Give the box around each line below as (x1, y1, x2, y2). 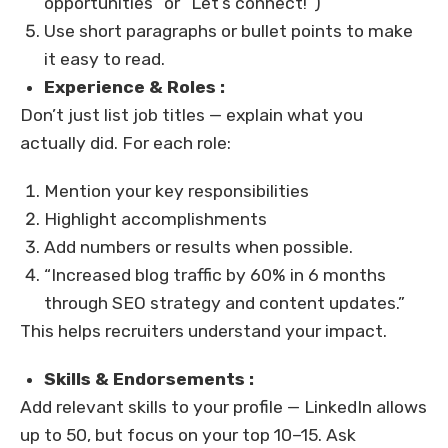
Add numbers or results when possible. (44, 237, 353, 258)
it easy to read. (44, 49, 165, 70)
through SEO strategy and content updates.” (44, 293, 405, 314)
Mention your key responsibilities (44, 181, 309, 202)
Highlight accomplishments (44, 209, 267, 230)
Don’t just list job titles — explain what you (20, 105, 363, 126)
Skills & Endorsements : (44, 369, 254, 390)
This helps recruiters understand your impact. (20, 321, 387, 342)
